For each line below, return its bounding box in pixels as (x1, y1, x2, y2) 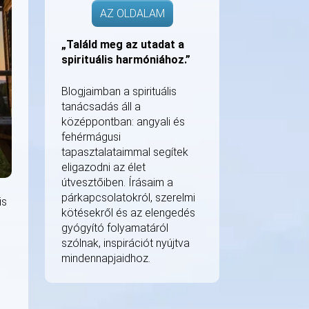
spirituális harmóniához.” (61, 53, 190, 66)
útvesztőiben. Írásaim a (61, 176, 173, 189)
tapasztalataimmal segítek (61, 146, 188, 159)
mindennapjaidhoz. (61, 252, 150, 265)
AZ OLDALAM (99, 7, 165, 20)
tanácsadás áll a (61, 100, 141, 113)
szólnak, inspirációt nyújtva (61, 237, 190, 250)
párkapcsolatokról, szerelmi (61, 191, 195, 204)
